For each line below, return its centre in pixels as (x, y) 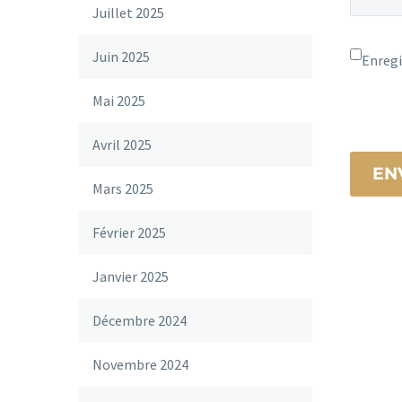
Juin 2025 (121, 57)
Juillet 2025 (128, 13)
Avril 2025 (122, 144)
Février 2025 (129, 232)
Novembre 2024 (140, 364)
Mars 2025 (123, 188)
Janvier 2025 (131, 276)
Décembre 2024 (140, 320)
